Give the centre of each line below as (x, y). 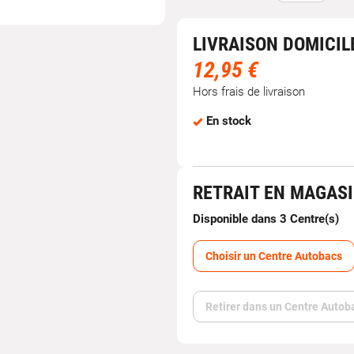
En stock (229, 121)
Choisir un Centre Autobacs (274, 256)
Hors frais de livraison (249, 92)
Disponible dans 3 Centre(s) (266, 219)
